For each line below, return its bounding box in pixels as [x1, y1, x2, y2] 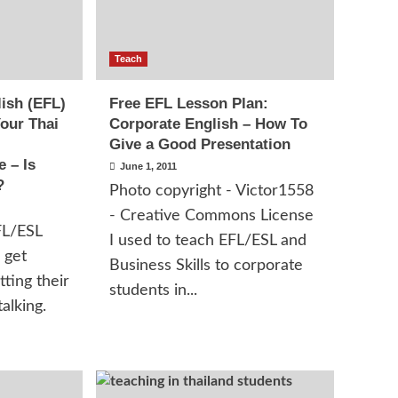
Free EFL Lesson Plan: [109, 95, 269, 112]
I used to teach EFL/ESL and [109, 233, 307, 249]
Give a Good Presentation [109, 136, 291, 153]
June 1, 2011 [120, 161, 178, 171]
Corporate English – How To [109, 115, 308, 132]
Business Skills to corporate [109, 258, 304, 274]
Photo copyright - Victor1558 [109, 183, 314, 199]
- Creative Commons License [109, 208, 314, 224]
